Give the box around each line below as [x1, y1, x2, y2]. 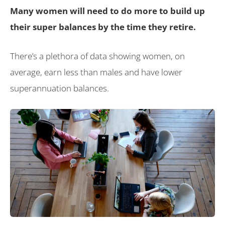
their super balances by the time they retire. [10, 21, 198, 33]
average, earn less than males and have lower [10, 66, 182, 78]
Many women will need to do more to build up [10, 5, 205, 17]
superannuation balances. [10, 82, 109, 94]
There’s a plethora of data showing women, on [10, 50, 185, 62]
